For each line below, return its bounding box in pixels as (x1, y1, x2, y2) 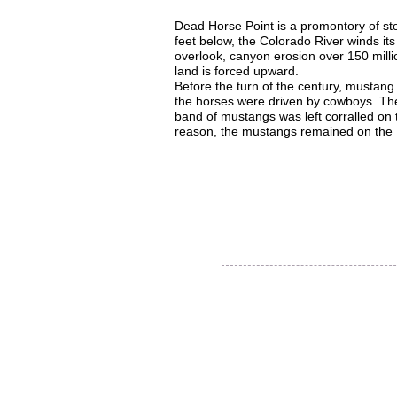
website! (218, 190, 255, 203)
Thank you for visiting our (218, 176, 335, 190)
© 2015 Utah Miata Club (218, 297, 323, 310)
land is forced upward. (175, 64, 302, 78)
